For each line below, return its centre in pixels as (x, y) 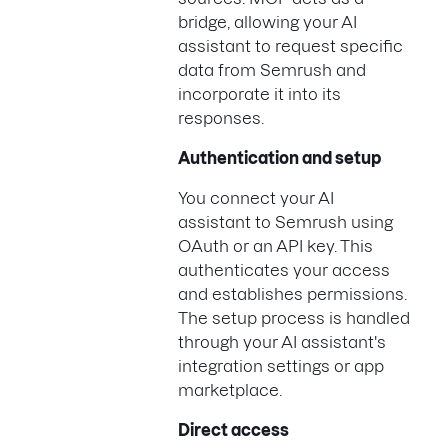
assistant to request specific (290, 45)
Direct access (233, 429)
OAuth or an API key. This (275, 245)
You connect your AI (256, 197)
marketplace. (230, 389)
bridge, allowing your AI (267, 21)
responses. (221, 117)
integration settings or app (281, 365)
